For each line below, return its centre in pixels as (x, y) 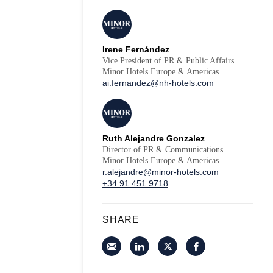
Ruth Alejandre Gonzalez (154, 138)
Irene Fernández (136, 49)
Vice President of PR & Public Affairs (168, 61)
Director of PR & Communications (163, 150)
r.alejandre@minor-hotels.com (161, 172)
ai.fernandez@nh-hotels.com (158, 83)
